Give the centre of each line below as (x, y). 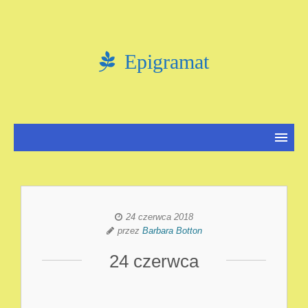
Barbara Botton (172, 231)
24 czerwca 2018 (159, 217)
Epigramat (164, 62)
